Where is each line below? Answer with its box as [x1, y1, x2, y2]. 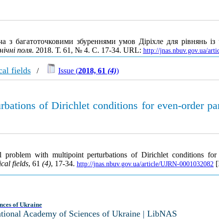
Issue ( [58, 66, 78, 75]
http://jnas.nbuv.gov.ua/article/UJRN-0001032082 [76, 160, 214, 168]
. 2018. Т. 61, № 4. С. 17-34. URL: [31, 46, 143, 55]
